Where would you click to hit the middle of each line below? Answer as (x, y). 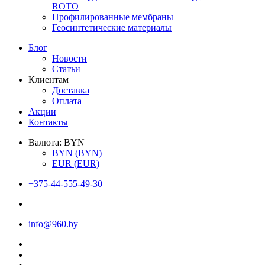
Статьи (66, 69)
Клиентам (49, 80)
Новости (70, 58)
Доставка (71, 90)
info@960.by (53, 224)
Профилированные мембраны (113, 17)
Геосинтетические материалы (112, 28)
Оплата (67, 101)
